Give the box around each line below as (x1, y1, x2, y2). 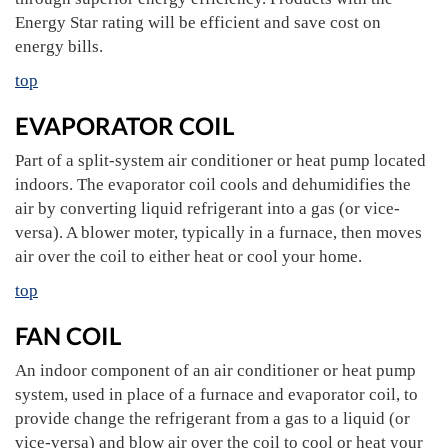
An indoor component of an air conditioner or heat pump (15, 361, 416, 380)
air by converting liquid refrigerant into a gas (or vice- (15, 199, 400, 218)
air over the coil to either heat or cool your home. (15, 247, 362, 266)
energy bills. (15, 37, 103, 56)
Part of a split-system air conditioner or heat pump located (15, 151, 426, 170)
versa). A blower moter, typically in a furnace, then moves (15, 223, 422, 242)
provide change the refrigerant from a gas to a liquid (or (15, 409, 410, 428)
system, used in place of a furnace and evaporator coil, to (15, 385, 418, 404)
